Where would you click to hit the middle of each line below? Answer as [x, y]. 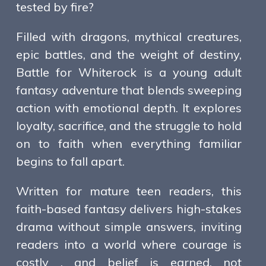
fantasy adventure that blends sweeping [129, 90]
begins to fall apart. [70, 161]
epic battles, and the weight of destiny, [129, 55]
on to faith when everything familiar [129, 144]
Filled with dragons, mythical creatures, [129, 37]
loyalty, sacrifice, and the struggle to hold [129, 126]
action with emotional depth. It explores [129, 108]
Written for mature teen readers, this [129, 191]
